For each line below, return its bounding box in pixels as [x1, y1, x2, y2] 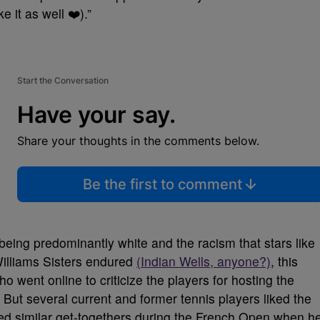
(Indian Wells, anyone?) [136, 252, 271, 270]
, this [271, 252, 298, 270]
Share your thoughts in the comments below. [17, 134, 259, 148]
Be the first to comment [82, 176, 242, 193]
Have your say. [17, 101, 176, 129]
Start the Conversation [17, 75, 109, 86]
